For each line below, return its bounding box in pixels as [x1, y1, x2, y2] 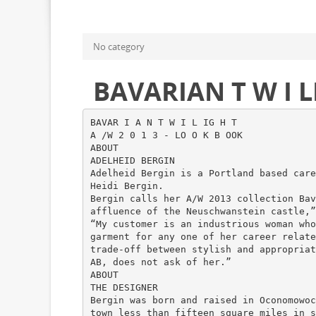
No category [93, 40, 145, 53]
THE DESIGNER [90, 281, 158, 293]
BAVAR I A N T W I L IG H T [90, 116, 237, 128]
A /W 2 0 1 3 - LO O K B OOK [90, 129, 243, 140]
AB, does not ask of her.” [90, 256, 231, 267]
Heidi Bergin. [90, 180, 164, 191]
